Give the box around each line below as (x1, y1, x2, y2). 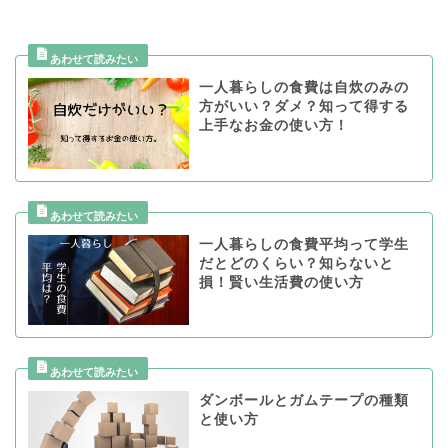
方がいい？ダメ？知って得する (198, 99, 409, 115)
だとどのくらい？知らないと (198, 255, 394, 271)
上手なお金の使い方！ (198, 118, 349, 134)
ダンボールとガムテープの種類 (198, 393, 409, 409)
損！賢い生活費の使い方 (198, 274, 364, 290)
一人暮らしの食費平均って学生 (198, 236, 409, 252)
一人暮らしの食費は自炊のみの (198, 80, 409, 96)
